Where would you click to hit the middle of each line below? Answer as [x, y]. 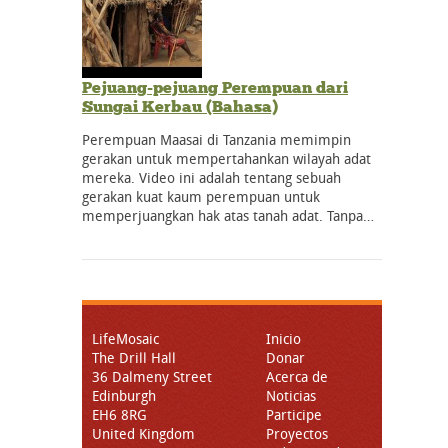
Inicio [283, 338]
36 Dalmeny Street [152, 376]
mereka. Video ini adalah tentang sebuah [211, 177]
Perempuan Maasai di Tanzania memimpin [216, 139]
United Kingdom [143, 433]
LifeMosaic [125, 338]
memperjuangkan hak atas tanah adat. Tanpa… [228, 215]
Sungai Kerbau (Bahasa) [180, 106]
